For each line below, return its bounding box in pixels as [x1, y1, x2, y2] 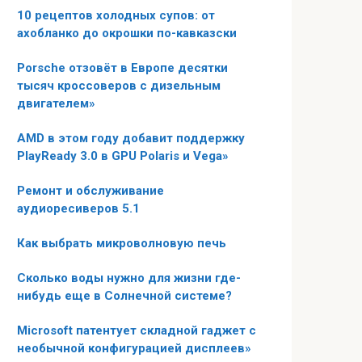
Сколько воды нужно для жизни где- [17, 270, 241, 285]
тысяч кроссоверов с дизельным [17, 78, 221, 93]
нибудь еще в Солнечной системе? [17, 288, 232, 303]
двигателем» [17, 95, 95, 111]
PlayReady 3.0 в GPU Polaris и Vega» [17, 148, 229, 163]
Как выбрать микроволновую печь [17, 235, 226, 250]
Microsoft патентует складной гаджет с [17, 322, 256, 338]
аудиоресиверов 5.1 [17, 200, 140, 216]
